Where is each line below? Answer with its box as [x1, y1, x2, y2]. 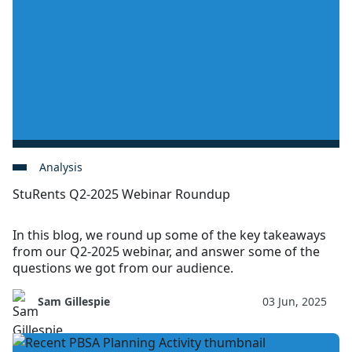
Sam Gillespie [38, 293, 110, 309]
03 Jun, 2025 [262, 293, 327, 309]
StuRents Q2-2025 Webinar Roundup [13, 185, 230, 203]
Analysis [39, 159, 82, 174]
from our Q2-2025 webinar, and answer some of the [13, 242, 320, 260]
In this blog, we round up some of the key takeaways [13, 225, 326, 244]
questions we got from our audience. [13, 258, 233, 277]
